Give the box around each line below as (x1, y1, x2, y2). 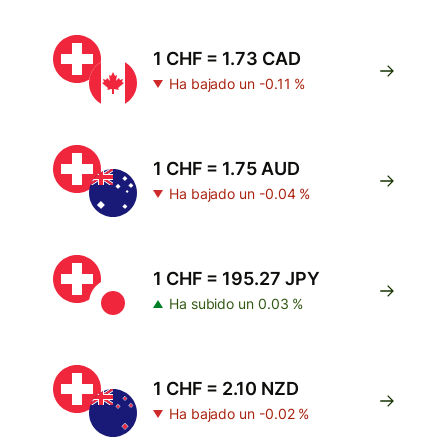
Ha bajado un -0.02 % (169, 405, 310, 422)
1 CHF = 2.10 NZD (153, 378, 299, 399)
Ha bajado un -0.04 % (169, 185, 311, 202)
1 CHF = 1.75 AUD (153, 158, 300, 179)
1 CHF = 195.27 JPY (153, 268, 320, 289)
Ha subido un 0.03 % (169, 295, 304, 312)
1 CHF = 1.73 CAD (153, 48, 301, 69)
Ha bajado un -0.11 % (169, 75, 306, 92)
